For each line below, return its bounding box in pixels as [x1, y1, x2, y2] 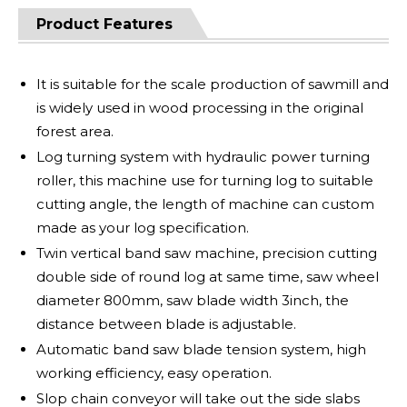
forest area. [36, 123, 114, 140]
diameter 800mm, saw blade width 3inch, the [36, 292, 349, 309]
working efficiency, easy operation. [36, 364, 272, 382]
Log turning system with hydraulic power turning [36, 148, 370, 165]
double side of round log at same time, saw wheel [36, 268, 379, 285]
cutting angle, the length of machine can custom [36, 195, 374, 213]
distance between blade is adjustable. [36, 315, 296, 333]
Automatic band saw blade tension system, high [36, 341, 366, 358]
